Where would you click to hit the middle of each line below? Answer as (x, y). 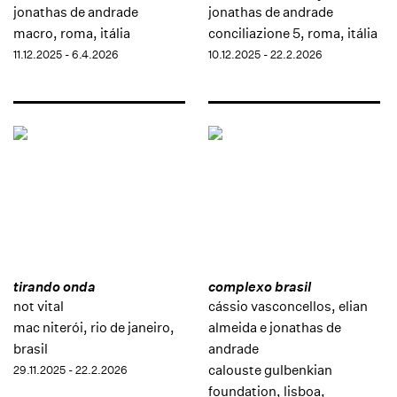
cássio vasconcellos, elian (288, 307)
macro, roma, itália (72, 33)
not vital (39, 307)
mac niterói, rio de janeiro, (94, 328)
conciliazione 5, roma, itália (292, 33)
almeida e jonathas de (274, 328)
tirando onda (54, 287)
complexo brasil (259, 287)
